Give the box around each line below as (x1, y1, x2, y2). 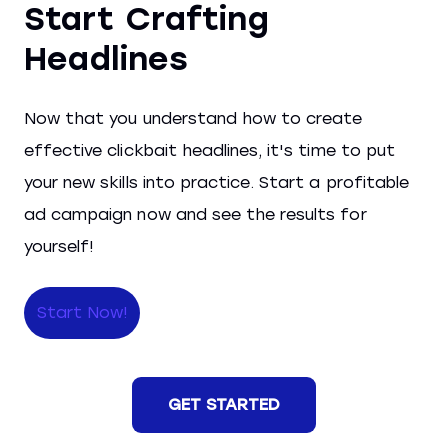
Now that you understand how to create (24, 109, 363, 128)
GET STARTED (168, 395, 280, 414)
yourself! (24, 237, 94, 256)
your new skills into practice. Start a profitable (24, 173, 409, 192)
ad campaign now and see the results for (24, 205, 367, 224)
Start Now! (37, 303, 128, 322)
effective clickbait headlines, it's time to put (24, 141, 395, 160)
